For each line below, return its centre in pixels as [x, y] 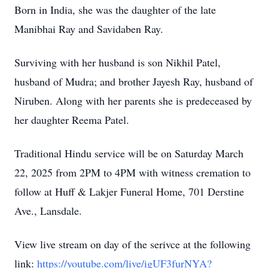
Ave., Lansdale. [48, 211]
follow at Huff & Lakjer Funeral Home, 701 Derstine [129, 191]
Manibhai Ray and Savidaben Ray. [89, 29]
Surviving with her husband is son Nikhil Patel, [118, 62]
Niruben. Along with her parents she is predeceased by [133, 100]
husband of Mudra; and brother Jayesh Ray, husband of [134, 81]
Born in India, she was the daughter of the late [115, 10]
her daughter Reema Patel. [72, 120]
